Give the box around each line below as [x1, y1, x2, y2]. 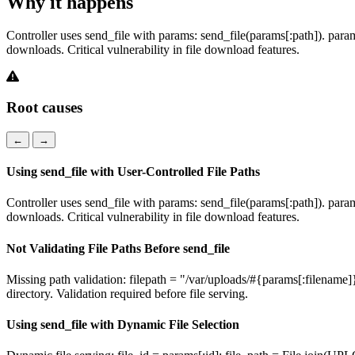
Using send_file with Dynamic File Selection [6, 318, 239, 332]
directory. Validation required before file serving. [6, 286, 248, 300]
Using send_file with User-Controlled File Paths [6, 165, 260, 179]
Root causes [6, 99, 82, 116]
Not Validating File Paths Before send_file [6, 241, 230, 255]
